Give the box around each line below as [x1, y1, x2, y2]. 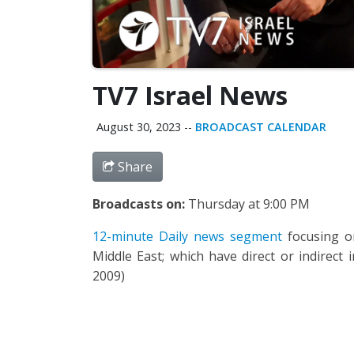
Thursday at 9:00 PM [188, 194, 310, 213]
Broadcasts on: [92, 194, 188, 213]
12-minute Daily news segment [92, 227, 282, 245]
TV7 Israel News [92, 77, 288, 112]
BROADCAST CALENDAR [195, 119, 326, 134]
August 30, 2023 [96, 119, 181, 134]
